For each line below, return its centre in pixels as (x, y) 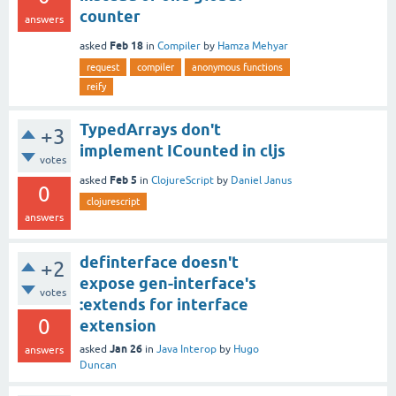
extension (118, 325)
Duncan (98, 365)
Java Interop (187, 349)
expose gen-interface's (168, 283)
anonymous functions (237, 67)
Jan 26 (126, 348)
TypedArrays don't (150, 129)
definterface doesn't (159, 262)
